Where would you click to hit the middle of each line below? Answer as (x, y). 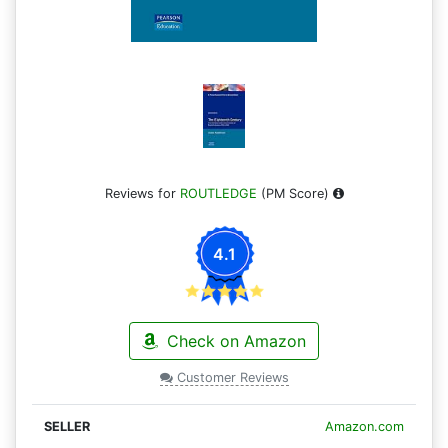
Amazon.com (364, 427)
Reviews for (142, 194)
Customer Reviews (230, 378)
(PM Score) (294, 194)
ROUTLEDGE (218, 194)
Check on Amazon (234, 341)
